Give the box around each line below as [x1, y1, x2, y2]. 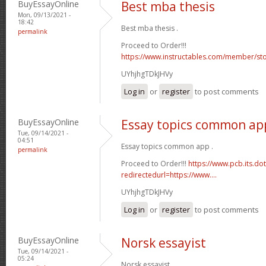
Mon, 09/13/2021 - [18, 10, 71, 19]
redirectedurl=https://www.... [121, 169, 217, 180]
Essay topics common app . [121, 141, 213, 151]
